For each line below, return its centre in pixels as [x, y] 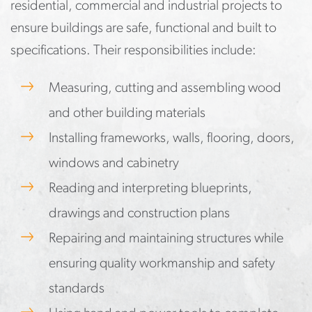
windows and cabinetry [114, 164]
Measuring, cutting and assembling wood [165, 88]
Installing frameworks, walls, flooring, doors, [172, 139]
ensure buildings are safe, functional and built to [143, 29]
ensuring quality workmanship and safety [162, 264]
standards [77, 289]
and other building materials [127, 114]
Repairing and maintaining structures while [166, 239]
